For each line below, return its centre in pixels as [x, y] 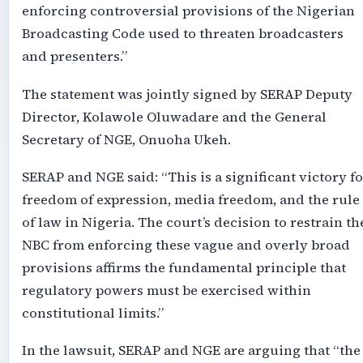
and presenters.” [74, 57]
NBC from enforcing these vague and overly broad [186, 245]
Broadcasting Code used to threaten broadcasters [182, 34]
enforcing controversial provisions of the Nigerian [188, 11]
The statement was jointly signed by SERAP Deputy [187, 94]
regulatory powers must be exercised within [166, 290]
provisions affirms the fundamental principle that [184, 267]
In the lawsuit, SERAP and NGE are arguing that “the [191, 351]
